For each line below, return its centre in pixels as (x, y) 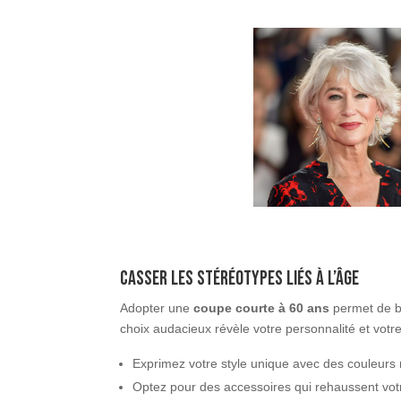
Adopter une (157, 307)
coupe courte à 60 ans (262, 307)
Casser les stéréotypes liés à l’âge (240, 278)
